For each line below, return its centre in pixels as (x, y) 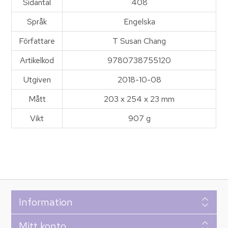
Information (46, 202)
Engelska (139, 22)
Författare (37, 41)
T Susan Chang (139, 41)
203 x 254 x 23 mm (139, 99)
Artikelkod (37, 61)
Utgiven (37, 80)
